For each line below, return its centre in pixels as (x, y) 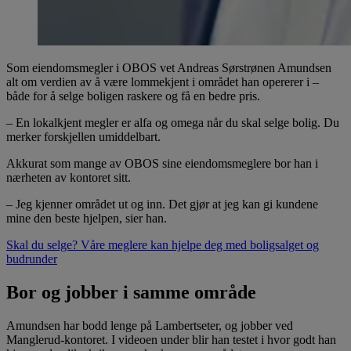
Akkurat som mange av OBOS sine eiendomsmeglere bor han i (162, 163)
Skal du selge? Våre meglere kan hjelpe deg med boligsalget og (163, 244)
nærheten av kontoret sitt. (69, 177)
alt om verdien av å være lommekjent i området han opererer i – (163, 81)
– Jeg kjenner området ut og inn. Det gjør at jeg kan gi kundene (162, 204)
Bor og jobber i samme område (131, 292)
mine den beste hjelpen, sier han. (87, 218)
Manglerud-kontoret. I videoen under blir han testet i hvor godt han (171, 339)
